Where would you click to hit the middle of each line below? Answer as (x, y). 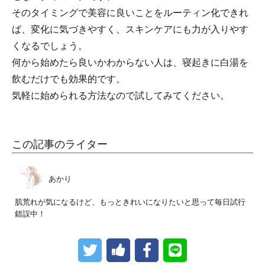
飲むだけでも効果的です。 (69, 79)
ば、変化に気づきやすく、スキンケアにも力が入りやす (130, 29)
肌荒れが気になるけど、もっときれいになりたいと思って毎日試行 (130, 202)
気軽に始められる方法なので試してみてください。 (121, 95)
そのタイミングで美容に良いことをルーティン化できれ (130, 12)
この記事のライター (60, 144)
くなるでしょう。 (50, 46)
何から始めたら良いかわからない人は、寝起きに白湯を (130, 62)
